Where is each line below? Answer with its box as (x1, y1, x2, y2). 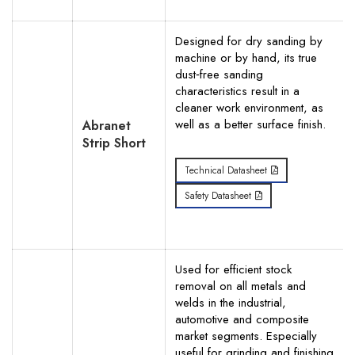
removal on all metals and (175, 277, 306, 295)
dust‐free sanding (175, 66, 263, 83)
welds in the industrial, (175, 294, 286, 311)
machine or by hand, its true (175, 49, 317, 67)
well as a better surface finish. (175, 116, 326, 133)
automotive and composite (175, 311, 309, 328)
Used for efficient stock (175, 261, 292, 278)
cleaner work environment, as (175, 99, 323, 116)
